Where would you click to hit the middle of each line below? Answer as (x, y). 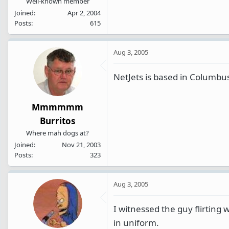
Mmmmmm (58, 107)
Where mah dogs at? (58, 133)
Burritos (58, 121)
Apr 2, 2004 (84, 13)
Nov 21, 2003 (81, 145)
